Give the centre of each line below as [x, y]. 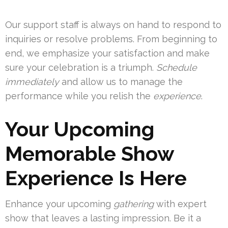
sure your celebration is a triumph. [81, 68]
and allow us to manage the [121, 82]
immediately [32, 82]
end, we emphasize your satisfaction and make [107, 53]
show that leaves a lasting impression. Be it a [103, 218]
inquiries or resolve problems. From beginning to [111, 39]
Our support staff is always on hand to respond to [113, 25]
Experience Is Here [96, 178]
